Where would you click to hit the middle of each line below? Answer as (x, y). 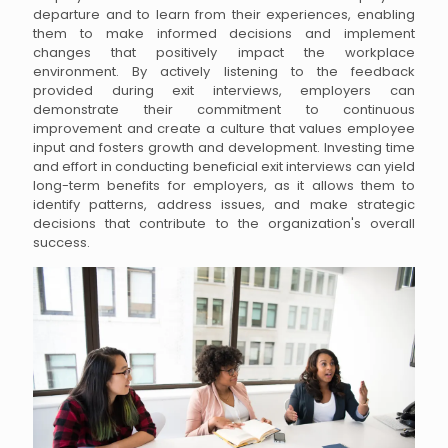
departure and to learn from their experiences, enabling (224, 14)
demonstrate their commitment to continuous (224, 109)
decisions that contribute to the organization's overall (224, 223)
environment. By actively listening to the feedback (224, 71)
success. (61, 242)
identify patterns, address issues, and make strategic (224, 204)
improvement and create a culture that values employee (224, 128)
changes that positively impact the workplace (224, 52)
